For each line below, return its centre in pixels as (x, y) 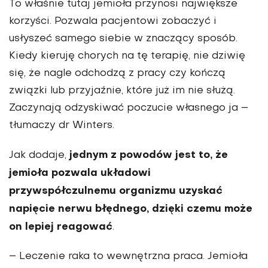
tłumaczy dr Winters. (62, 125)
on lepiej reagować (61, 227)
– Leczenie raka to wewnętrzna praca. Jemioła (128, 256)
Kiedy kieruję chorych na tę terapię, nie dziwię (127, 56)
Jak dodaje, (39, 155)
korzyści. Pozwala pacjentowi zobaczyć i (113, 21)
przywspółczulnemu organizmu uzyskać (116, 191)
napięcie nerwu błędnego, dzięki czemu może (131, 209)
